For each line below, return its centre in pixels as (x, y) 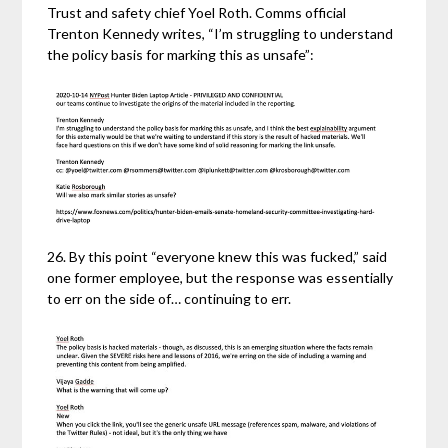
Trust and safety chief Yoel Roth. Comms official (197, 13)
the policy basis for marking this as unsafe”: (181, 55)
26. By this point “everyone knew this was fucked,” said (217, 256)
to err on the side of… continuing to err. (169, 298)
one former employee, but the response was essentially (220, 277)
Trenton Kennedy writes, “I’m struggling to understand (220, 34)
